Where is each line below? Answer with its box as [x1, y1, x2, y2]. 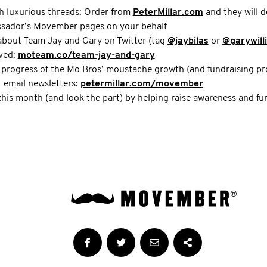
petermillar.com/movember [80, 79, 203, 89]
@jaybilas [167, 36, 209, 46]
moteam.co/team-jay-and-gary [17, 51, 155, 60]
